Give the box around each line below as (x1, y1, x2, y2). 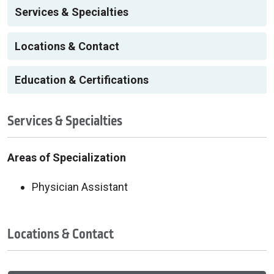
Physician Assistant (32, 180, 128, 193)
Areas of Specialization (7, 150, 126, 164)
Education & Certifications (15, 73, 149, 86)
